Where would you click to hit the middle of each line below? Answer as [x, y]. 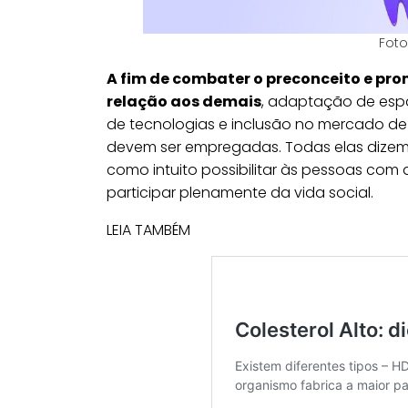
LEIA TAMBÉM [148, 230]
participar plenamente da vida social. [242, 193]
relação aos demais [184, 102]
